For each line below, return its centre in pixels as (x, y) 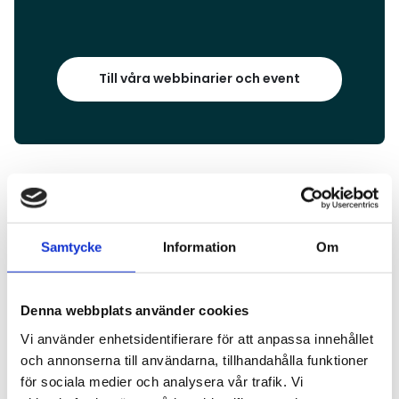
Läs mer (43, 272)
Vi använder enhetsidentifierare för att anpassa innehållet (197, 338)
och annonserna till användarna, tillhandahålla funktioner (195, 360)
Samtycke (71, 247)
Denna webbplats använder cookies (134, 310)
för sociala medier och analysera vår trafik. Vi (162, 381)
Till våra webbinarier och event (199, 78)
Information (199, 247)
